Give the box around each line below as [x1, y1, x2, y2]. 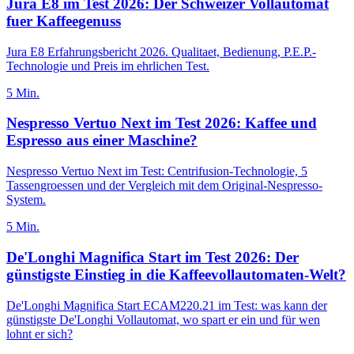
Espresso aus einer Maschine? [6, 132, 198, 149]
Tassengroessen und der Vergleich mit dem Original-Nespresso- [6, 179, 322, 193]
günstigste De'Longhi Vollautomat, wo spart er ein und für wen [6, 312, 320, 326]
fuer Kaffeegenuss [6, 12, 121, 29]
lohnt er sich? [6, 326, 73, 341]
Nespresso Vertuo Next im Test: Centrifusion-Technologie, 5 [6, 164, 307, 179]
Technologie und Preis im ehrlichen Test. [6, 58, 209, 73]
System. [6, 193, 46, 207]
